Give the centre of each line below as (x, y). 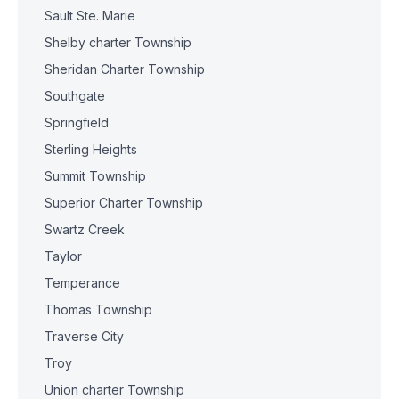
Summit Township (95, 176)
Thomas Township (98, 309)
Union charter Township (114, 390)
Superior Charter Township (124, 203)
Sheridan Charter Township (125, 69)
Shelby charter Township (118, 42)
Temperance (82, 283)
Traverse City (84, 336)
